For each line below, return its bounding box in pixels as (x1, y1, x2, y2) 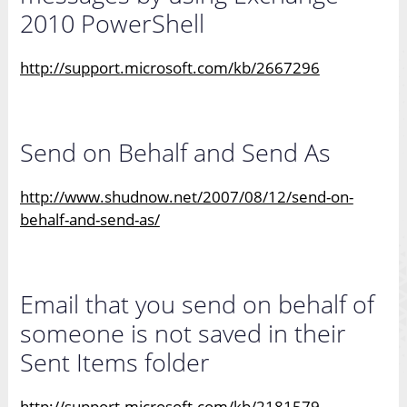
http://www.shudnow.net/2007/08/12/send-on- (19, 186, 353, 208)
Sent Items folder (19, 345, 210, 380)
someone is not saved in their (19, 316, 346, 351)
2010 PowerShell (19, 6, 204, 41)
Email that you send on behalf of (19, 287, 374, 322)
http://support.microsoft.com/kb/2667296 (19, 57, 320, 79)
